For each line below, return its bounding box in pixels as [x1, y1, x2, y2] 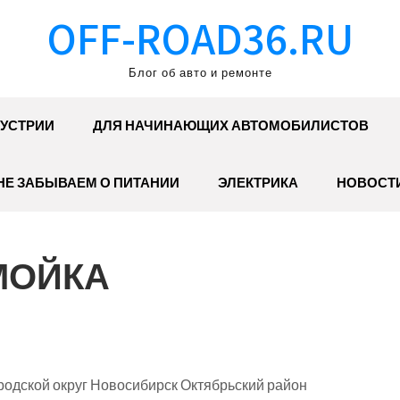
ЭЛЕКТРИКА [217, 174, 298, 191]
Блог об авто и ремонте [128, 65, 272, 80]
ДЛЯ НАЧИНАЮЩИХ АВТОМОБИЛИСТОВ [93, 117, 369, 134]
